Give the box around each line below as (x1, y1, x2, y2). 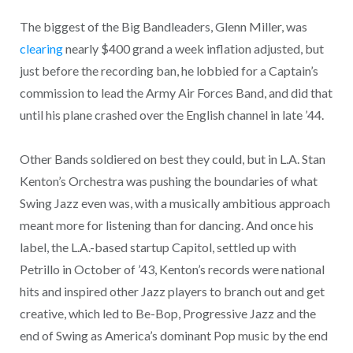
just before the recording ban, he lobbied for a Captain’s (19, 62, 318, 78)
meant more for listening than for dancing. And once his (19, 217, 314, 233)
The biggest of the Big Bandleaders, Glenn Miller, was (19, 18, 307, 34)
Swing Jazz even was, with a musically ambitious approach (19, 195, 330, 211)
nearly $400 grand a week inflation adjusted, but (62, 40, 324, 56)
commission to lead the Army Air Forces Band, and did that (19, 84, 333, 100)
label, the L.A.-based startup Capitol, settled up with (19, 240, 296, 255)
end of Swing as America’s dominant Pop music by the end (19, 328, 328, 344)
